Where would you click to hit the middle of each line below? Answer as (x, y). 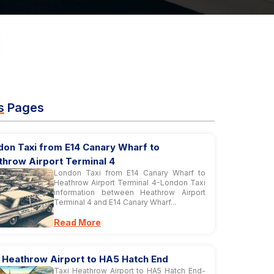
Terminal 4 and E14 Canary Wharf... (115, 202)
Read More (77, 222)
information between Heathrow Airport (129, 192)
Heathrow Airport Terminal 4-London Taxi (129, 183)
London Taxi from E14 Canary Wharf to (129, 173)
